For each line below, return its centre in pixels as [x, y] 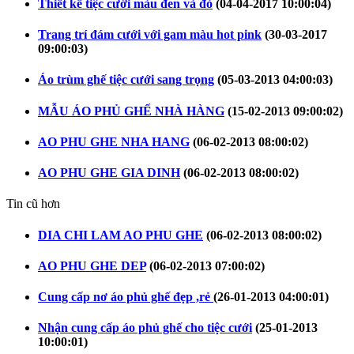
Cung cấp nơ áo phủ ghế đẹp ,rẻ [126, 297]
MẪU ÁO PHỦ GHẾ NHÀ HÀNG [131, 111]
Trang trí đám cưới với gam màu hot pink [150, 35]
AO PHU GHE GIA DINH [109, 173]
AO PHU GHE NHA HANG [114, 141]
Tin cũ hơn [33, 204]
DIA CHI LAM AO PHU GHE [121, 235]
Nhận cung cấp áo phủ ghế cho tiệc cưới [145, 328]
